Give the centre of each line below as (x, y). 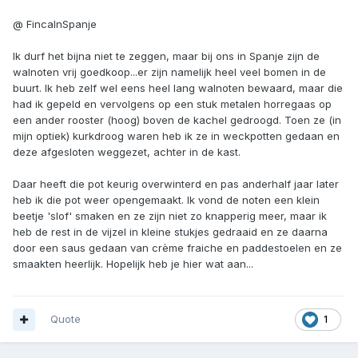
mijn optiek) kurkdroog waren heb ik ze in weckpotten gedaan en (176, 136)
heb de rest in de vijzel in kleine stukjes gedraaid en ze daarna (170, 232)
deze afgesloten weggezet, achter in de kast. (127, 152)
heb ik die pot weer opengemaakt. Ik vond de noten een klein (166, 200)
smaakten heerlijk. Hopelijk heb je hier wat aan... (133, 264)
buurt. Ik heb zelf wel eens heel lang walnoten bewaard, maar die (178, 88)
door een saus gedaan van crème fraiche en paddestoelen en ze (177, 248)
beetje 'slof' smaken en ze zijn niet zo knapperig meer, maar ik (170, 216)
